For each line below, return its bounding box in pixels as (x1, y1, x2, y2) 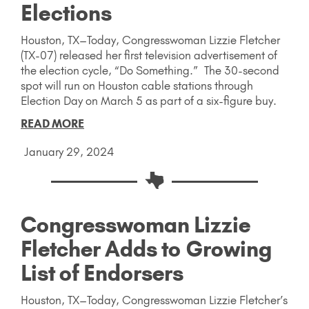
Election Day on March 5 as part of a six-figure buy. (21, 94, 280, 108)
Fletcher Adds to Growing (21, 235, 272, 262)
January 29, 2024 (24, 145, 114, 159)
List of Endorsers (21, 259, 183, 286)
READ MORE (21, 117, 84, 131)
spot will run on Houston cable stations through (21, 79, 253, 93)
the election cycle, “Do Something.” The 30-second (21, 63, 279, 78)
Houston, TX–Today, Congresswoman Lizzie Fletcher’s (21, 292, 288, 307)
